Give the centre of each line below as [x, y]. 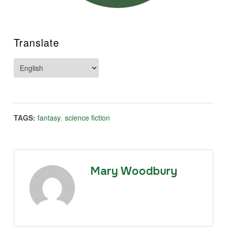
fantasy [49, 117]
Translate [36, 42]
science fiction [87, 117]
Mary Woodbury [134, 171]
